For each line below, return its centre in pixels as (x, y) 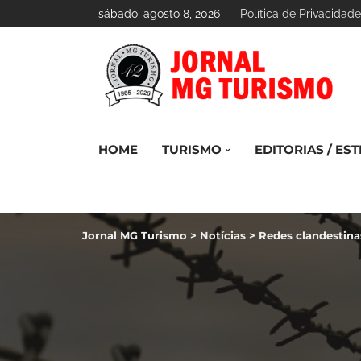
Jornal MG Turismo (135, 235)
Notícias (223, 235)
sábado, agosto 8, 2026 (159, 14)
